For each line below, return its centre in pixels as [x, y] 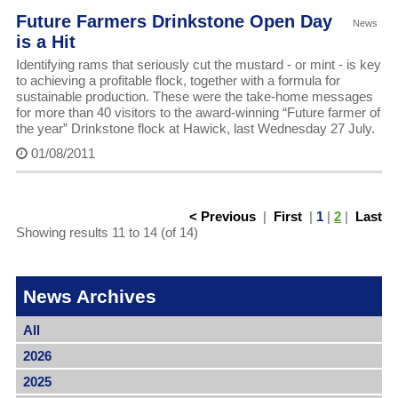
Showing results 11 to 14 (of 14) [107, 233]
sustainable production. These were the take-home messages [194, 97]
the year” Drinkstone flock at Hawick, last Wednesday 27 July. [195, 129]
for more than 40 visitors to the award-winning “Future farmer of [198, 113]
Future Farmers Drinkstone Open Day [174, 22]
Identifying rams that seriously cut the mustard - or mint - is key [198, 65]
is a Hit [45, 42]
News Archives [89, 297]
